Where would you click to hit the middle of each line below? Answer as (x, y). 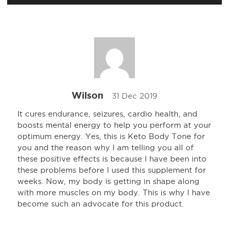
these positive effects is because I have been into (112, 159)
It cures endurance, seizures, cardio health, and (107, 114)
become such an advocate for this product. (101, 204)
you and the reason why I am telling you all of (106, 148)
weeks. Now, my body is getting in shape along (108, 181)
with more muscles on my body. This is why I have (114, 193)
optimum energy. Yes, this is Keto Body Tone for (111, 136)
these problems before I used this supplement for (112, 170)
